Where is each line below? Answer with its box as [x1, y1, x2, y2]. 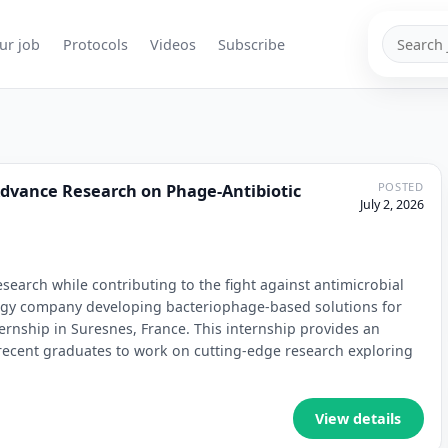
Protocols [62, 34, 128, 54]
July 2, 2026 [359, 195, 424, 213]
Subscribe [218, 34, 286, 54]
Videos [149, 34, 196, 54]
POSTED [377, 178, 424, 194]
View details [315, 409, 402, 429]
